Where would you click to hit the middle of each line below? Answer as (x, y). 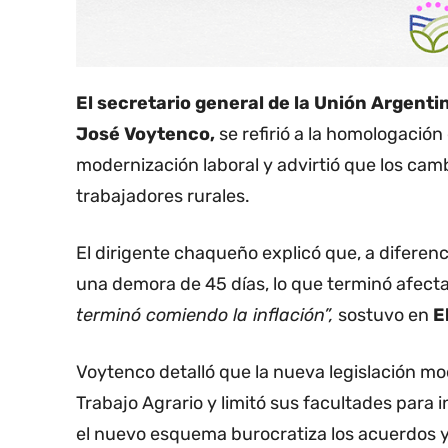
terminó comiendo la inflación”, (205, 315)
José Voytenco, (145, 134)
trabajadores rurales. (163, 196)
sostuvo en (383, 315)
